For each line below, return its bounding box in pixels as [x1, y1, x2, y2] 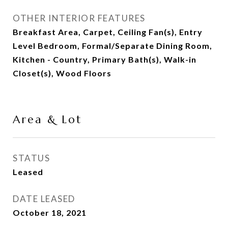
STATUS [13, 153, 50, 163]
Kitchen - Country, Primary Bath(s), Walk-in [13, 54, 196, 64]
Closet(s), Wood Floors [13, 68, 111, 78]
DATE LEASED [13, 193, 75, 204]
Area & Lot [13, 113, 82, 126]
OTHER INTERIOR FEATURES [13, 13, 146, 23]
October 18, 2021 [13, 208, 87, 217]
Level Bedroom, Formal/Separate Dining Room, [13, 41, 212, 50]
